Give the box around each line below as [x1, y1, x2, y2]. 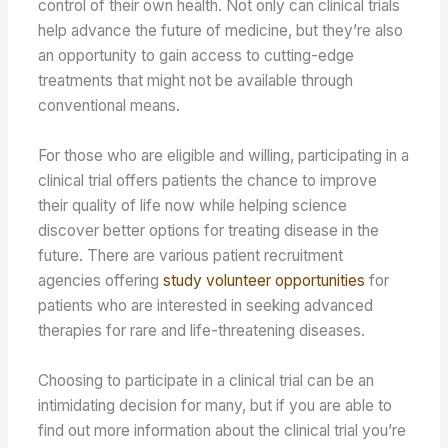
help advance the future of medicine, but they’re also [38, 20, 404, 40]
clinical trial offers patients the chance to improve [38, 170, 378, 190]
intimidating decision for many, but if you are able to [38, 395, 393, 415]
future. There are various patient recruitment [38, 245, 344, 265]
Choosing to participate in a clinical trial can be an [38, 370, 375, 390]
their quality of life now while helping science [38, 195, 348, 215]
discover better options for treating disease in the [38, 220, 380, 240]
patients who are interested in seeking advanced [38, 295, 374, 315]
